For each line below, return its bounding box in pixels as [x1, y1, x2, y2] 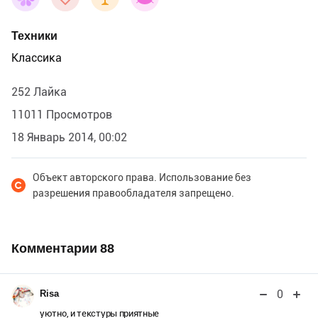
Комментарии [11, 240, 100, 256]
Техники [11, 28, 57, 43]
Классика [11, 50, 62, 65]
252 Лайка [11, 84, 67, 99]
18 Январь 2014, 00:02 [11, 130, 127, 144]
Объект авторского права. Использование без [33, 171, 251, 183]
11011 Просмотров [11, 107, 112, 121]
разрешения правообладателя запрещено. [33, 187, 234, 199]
